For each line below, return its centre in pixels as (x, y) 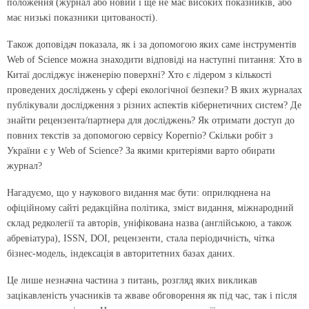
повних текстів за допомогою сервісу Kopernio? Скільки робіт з (140, 136)
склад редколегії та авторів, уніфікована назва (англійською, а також (149, 223)
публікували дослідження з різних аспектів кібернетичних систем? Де (154, 106)
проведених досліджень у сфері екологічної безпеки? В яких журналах (154, 90)
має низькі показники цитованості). (82, 18)
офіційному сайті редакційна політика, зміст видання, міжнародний (150, 208)
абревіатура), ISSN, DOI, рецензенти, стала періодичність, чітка (141, 239)
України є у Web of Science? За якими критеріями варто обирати (141, 151)
